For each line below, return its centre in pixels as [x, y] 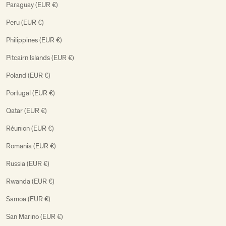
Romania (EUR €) [31, 146]
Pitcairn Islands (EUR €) [40, 58]
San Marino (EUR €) [35, 216]
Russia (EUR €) [28, 163]
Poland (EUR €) [28, 75]
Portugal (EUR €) [31, 93]
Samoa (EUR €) [28, 199]
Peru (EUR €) [25, 22]
